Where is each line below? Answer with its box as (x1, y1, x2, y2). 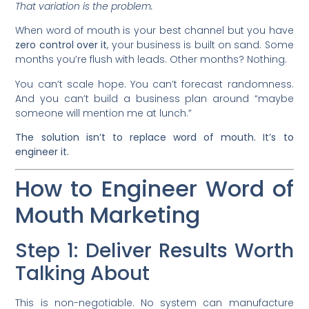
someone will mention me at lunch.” (15, 106, 192, 120)
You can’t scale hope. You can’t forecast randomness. (15, 77, 294, 91)
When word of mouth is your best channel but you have (15, 23, 294, 38)
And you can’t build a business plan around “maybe (15, 91, 294, 106)
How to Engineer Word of (15, 173, 294, 205)
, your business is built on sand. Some (107, 38, 294, 52)
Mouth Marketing (15, 199, 201, 231)
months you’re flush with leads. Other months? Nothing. (15, 52, 288, 67)
